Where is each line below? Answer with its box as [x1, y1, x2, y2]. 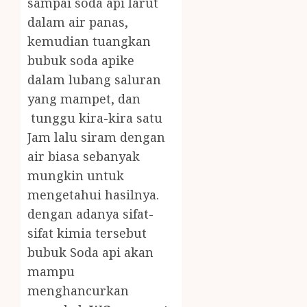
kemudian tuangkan [27, 33, 151, 50]
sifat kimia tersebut [27, 225, 150, 242]
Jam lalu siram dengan [27, 129, 165, 146]
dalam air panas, [27, 14, 128, 31]
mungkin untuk [27, 167, 124, 184]
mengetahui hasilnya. [27, 186, 159, 204]
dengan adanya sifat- [27, 206, 153, 223]
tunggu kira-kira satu [27, 110, 162, 127]
